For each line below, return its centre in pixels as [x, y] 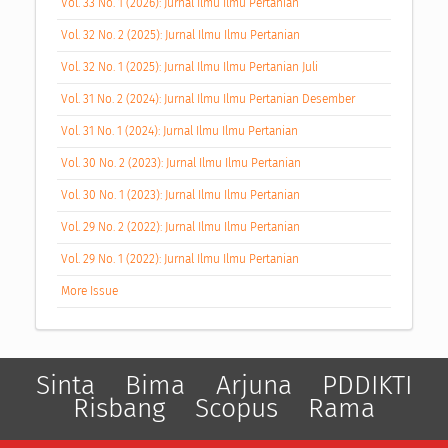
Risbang [118, 408]
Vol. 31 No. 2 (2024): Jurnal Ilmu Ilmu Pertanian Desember [207, 99]
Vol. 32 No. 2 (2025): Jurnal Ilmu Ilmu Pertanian [180, 35]
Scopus [236, 408]
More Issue [89, 290]
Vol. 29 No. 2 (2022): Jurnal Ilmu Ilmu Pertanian [180, 227]
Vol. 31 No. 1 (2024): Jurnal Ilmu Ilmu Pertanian [179, 131]
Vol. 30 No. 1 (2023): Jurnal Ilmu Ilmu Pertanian [180, 195]
